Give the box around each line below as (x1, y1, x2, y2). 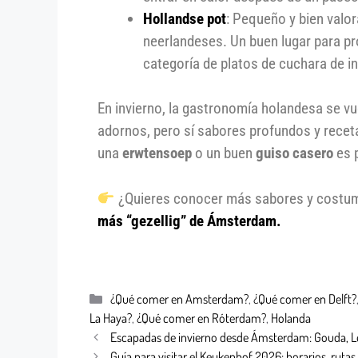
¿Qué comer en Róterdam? (137, 308, 266, 326)
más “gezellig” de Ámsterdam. (97, 211, 281, 230)
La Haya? (89, 308, 132, 326)
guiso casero (256, 144, 333, 163)
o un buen (192, 144, 256, 163)
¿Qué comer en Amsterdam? (109, 289, 249, 307)
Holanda (271, 308, 311, 326)
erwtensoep (122, 144, 192, 163)
